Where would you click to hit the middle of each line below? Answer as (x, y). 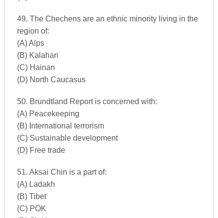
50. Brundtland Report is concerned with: (87, 101)
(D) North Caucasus (51, 80)
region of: (33, 31)
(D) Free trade (41, 150)
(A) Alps (30, 43)
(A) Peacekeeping (48, 114)
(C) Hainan (36, 67)
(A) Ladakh (36, 184)
